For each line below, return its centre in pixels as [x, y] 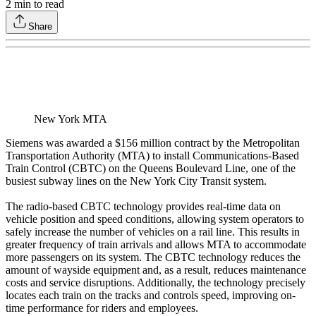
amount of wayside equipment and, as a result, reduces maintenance [156, 270]
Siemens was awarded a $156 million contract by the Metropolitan [153, 143]
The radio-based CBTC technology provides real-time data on [143, 207]
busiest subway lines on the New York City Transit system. [136, 181]
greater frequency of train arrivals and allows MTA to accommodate [156, 245]
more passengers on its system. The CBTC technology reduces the [153, 257]
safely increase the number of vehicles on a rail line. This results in [153, 232]
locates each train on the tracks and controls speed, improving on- [151, 296]
